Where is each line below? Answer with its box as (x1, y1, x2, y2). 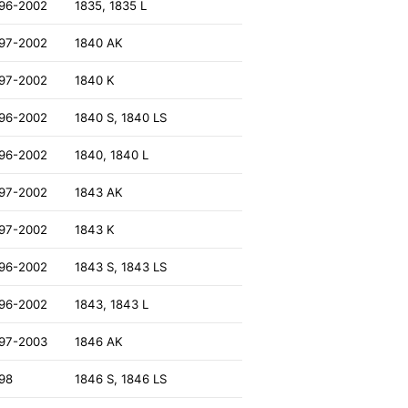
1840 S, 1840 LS (75, 110, 168, 126)
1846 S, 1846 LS (75, 372, 168, 387)
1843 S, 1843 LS (75, 260, 168, 275)
